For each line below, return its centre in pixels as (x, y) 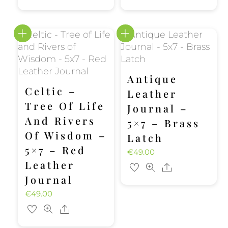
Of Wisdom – (66, 135)
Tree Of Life (65, 106)
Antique (152, 79)
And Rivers (60, 120)
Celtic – (51, 91)
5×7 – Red (55, 150)
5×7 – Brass (163, 123)
